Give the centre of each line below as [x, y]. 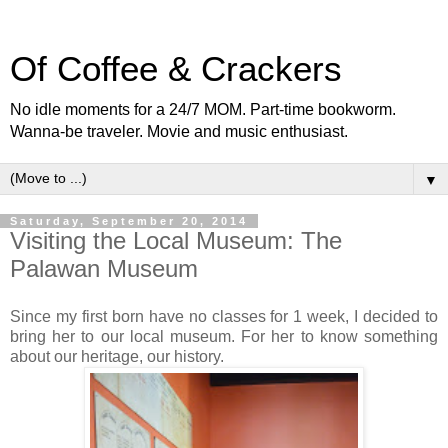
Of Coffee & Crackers [176, 69]
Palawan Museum [104, 268]
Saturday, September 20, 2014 [129, 221]
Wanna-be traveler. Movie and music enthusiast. [179, 131]
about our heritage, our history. [119, 356]
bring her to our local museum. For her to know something [224, 336]
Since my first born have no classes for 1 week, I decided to [224, 316]
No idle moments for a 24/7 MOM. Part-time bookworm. [203, 109]
